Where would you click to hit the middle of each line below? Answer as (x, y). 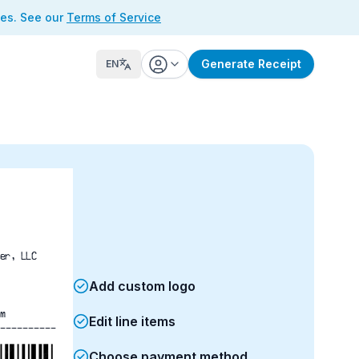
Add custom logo (142, 286)
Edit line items (132, 321)
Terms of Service (114, 17)
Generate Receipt (251, 64)
